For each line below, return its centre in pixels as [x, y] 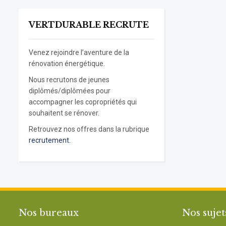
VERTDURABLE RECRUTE [89, 25]
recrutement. [50, 140]
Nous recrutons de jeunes [69, 80]
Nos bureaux [49, 213]
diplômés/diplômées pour [70, 91]
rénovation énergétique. [67, 64]
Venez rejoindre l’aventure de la [79, 52]
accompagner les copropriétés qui [83, 102]
